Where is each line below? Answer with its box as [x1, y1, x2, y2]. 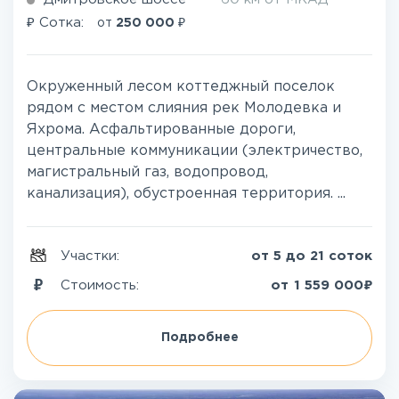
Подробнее [160, 332, 239, 344]
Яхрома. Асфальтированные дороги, [27, 123, 296, 137]
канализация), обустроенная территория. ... [27, 187, 346, 201]
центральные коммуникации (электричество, [27, 144, 362, 159]
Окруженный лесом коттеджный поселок [27, 80, 335, 94]
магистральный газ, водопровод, [27, 166, 268, 180]
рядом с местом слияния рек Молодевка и [27, 102, 341, 116]
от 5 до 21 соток [251, 250, 372, 263]
